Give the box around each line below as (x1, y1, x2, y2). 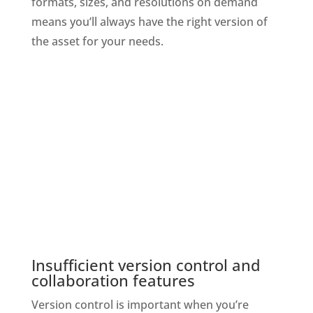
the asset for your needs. (31, 34, 163, 50)
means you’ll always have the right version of (31, 14, 268, 30)
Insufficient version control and (31, 254, 261, 275)
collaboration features (31, 269, 195, 291)
